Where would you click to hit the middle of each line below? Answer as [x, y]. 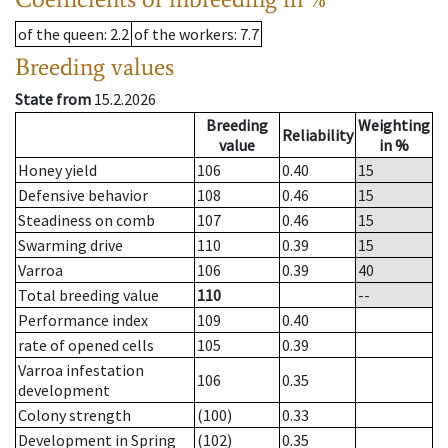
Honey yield [57, 170]
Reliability [317, 135]
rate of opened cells [86, 345]
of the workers [184, 34]
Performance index [83, 320]
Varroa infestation [81, 370]
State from [53, 99]
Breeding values [94, 67]
